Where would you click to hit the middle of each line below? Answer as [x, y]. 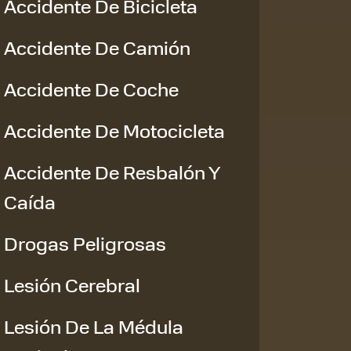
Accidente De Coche [91, 89]
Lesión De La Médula [94, 326]
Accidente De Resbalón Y [112, 172]
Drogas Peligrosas [85, 243]
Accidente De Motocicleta [114, 130]
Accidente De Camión [97, 47]
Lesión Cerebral [72, 284]
